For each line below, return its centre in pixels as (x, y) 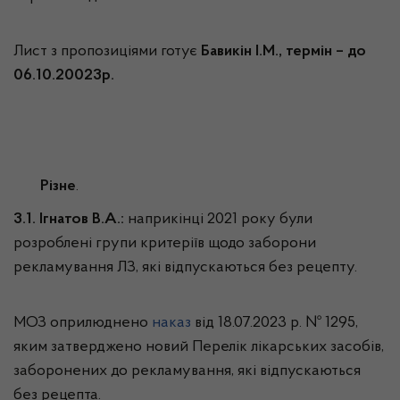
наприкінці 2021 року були (220, 220)
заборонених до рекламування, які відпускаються (187, 371)
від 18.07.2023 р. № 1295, (275, 323)
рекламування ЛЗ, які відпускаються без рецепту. (185, 268)
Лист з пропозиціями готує (107, 52)
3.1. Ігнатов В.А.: (71, 220)
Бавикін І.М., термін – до (283, 52)
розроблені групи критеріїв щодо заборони (165, 244)
